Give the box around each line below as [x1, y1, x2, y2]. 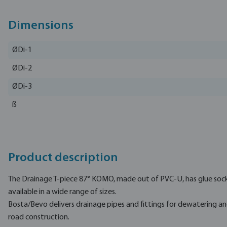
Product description [8, 152, 118, 164]
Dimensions [8, 20, 73, 32]
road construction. [8, 213, 69, 221]
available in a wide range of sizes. [8, 187, 117, 196]
